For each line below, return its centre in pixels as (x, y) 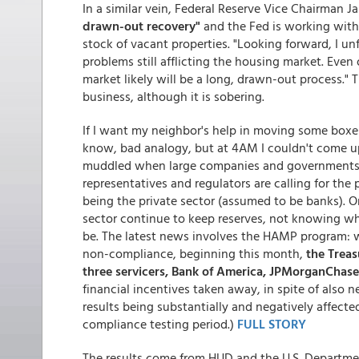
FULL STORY (272, 324)
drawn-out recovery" (141, 26)
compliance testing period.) (160, 324)
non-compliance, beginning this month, (194, 253)
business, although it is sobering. (173, 96)
